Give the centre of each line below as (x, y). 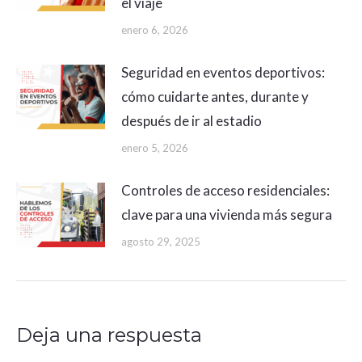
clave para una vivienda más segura (227, 215)
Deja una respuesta (109, 335)
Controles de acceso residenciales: (225, 191)
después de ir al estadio (192, 121)
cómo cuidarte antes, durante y (215, 97)
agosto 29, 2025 (161, 242)
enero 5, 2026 (155, 148)
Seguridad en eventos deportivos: (223, 73)
